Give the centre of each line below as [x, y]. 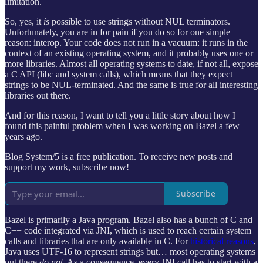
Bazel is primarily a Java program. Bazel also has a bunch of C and [129, 220]
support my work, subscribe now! [67, 167]
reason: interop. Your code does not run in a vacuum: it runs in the [126, 42]
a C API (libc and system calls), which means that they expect [119, 74]
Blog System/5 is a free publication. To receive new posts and [119, 156]
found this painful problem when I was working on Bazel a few [122, 126]
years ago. [23, 136]
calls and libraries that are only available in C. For [97, 241]
